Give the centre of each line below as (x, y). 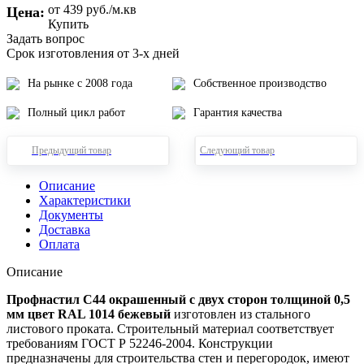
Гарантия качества (238, 112)
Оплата (59, 244)
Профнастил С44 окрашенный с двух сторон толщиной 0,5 (178, 299)
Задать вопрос (45, 38)
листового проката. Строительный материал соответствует (170, 328)
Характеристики (85, 200)
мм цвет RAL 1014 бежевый (89, 314)
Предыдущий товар (71, 150)
